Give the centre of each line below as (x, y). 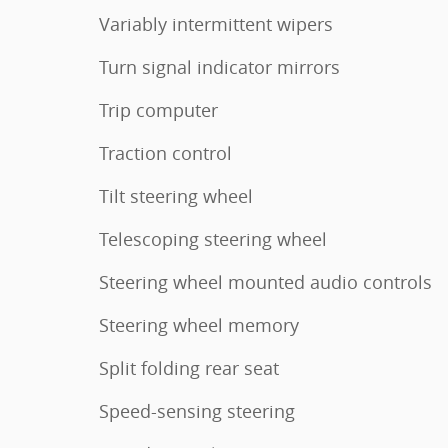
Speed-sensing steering (197, 411)
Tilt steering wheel (176, 196)
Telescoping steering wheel (213, 239)
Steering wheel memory (199, 325)
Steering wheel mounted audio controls (265, 282)
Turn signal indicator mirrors (219, 67)
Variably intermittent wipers (216, 24)
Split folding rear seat (189, 368)
